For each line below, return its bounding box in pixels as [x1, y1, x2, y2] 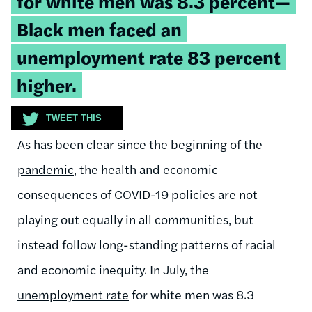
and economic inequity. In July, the [17, 260, 209, 278]
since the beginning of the [117, 134, 263, 153]
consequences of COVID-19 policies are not [17, 185, 258, 203]
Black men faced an [17, 15, 182, 42]
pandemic [17, 159, 74, 178]
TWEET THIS [46, 112, 102, 123]
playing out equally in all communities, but [17, 210, 253, 228]
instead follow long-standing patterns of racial [17, 235, 276, 253]
